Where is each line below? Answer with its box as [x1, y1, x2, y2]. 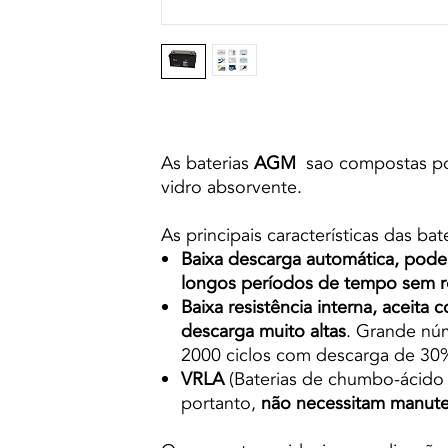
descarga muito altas [181, 318, 346, 344]
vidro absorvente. [161, 174, 307, 200]
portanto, [181, 390, 261, 416]
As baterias [161, 150, 254, 176]
